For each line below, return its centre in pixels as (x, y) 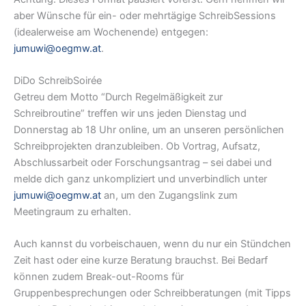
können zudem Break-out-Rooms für (99, 277)
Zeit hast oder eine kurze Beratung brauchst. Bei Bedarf (141, 261)
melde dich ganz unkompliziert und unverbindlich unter (140, 179)
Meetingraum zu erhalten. (72, 212)
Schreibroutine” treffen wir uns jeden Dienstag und (130, 114)
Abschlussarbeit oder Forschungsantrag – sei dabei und (143, 163)
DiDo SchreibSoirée (58, 81)
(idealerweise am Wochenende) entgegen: (111, 32)
